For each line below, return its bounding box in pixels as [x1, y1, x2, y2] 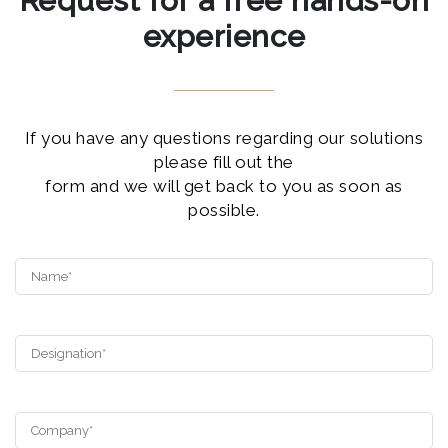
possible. [188, 200, 260, 220]
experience [142, 19, 306, 54]
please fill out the [154, 152, 294, 172]
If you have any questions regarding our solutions [24, 128, 424, 148]
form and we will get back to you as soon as [45, 176, 403, 196]
